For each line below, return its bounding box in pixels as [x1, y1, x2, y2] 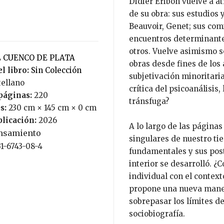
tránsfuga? [128, 96, 169, 106]
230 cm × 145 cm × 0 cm [8, 103, 96, 112]
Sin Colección [35, 65, 81, 75]
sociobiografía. [128, 209, 185, 218]
